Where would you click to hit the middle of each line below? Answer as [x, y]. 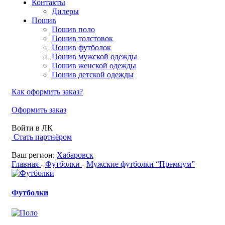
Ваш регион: [34, 155]
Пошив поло [73, 29]
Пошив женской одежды [94, 65]
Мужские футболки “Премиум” [141, 164]
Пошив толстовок [82, 38]
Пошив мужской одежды [94, 56]
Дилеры [65, 11]
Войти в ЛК [32, 128]
